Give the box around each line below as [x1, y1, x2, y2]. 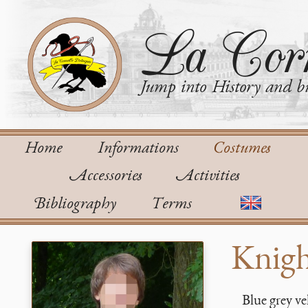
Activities [175, 168, 239, 185]
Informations [96, 141, 179, 157]
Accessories [69, 168, 142, 185]
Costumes [212, 141, 274, 157]
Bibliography [33, 197, 116, 214]
